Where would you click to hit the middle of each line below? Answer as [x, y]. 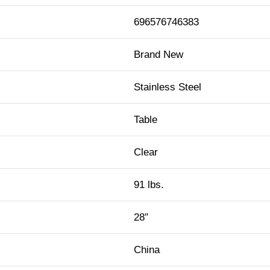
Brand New [159, 55]
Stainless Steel [168, 87]
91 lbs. [149, 185]
